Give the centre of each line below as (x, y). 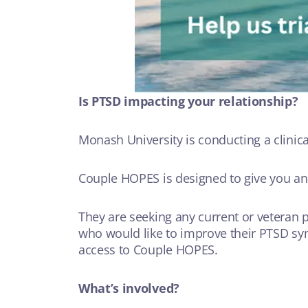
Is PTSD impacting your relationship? (188, 101)
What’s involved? (129, 288)
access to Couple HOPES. (148, 250)
